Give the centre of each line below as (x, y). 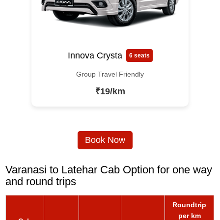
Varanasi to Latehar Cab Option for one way (109, 170)
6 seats (139, 56)
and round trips (41, 182)
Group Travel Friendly (110, 74)
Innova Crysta (95, 55)
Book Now (105, 140)
